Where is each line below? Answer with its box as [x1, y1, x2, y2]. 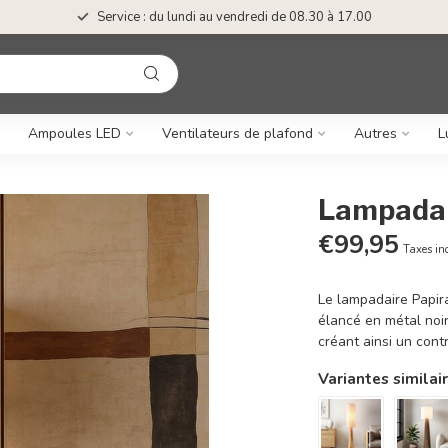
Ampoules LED [28, 124, 121, 143]
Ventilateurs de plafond [162, 124, 313, 143]
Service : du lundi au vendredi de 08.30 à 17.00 [96, 8, 372, 26]
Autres [354, 124, 397, 143]
